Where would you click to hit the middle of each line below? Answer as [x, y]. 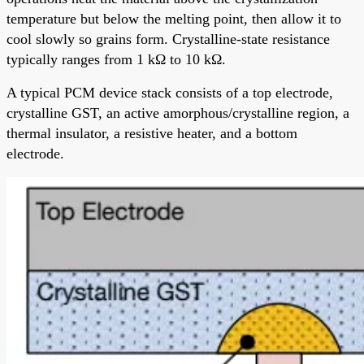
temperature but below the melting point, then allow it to [174, 18]
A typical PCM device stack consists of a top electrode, [170, 92]
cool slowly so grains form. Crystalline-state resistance [168, 39]
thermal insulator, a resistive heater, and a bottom [152, 133]
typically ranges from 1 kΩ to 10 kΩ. [116, 59]
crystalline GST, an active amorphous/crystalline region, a [178, 113]
